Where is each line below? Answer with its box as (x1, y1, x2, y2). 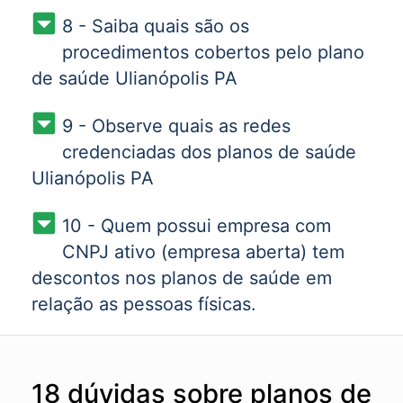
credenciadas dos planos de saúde (61, 141, 356, 163)
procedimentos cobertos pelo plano (61, 41, 364, 63)
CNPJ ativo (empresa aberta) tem (61, 241, 345, 263)
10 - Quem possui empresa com (61, 215, 331, 237)
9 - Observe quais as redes (61, 115, 291, 137)
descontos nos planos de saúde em (31, 267, 332, 289)
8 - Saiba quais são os (61, 15, 249, 37)
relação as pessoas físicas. (31, 293, 256, 315)
